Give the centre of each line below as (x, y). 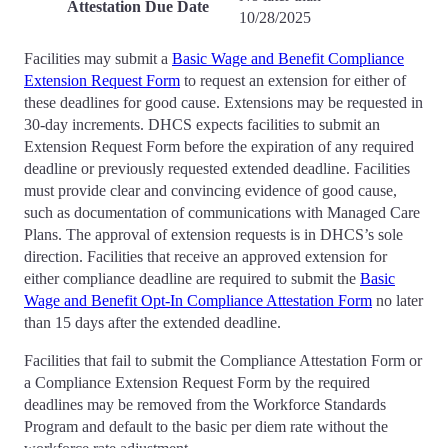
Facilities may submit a (98, 59)
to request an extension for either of (293, 81)
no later (397, 301)
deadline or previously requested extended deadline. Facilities (217, 169)
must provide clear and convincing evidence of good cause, (210, 191)
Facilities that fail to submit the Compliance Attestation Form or (223, 361)
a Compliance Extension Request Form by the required (197, 383)
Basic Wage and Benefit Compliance (288, 59)
